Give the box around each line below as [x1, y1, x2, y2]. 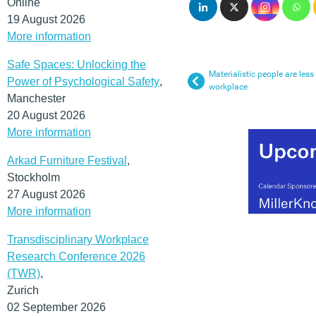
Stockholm [7, 171, 60, 183]
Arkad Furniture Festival [7, 154, 127, 166]
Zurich [7, 284, 39, 296]
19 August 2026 [7, 13, 85, 25]
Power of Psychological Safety [7, 75, 159, 87]
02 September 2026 [7, 300, 106, 313]
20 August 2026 [7, 109, 85, 121]
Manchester [7, 92, 66, 104]
